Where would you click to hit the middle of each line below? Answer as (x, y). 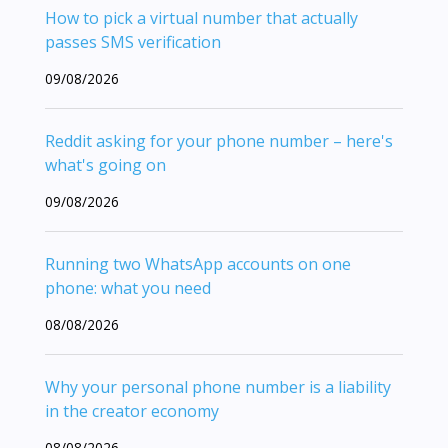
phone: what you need (128, 287)
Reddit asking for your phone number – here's (219, 140)
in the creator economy (132, 410)
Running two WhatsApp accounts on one (198, 263)
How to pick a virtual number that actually (201, 17)
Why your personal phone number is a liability (218, 386)
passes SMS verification (133, 41)
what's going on (105, 164)
